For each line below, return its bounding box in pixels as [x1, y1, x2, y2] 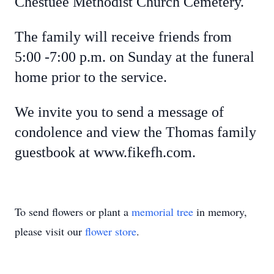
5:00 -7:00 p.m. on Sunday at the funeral [15, 49, 254, 65]
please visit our [15, 224, 85, 239]
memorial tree [131, 204, 193, 219]
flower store [85, 224, 136, 239]
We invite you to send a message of [15, 104, 224, 120]
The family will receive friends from [15, 29, 232, 45]
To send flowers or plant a [15, 204, 131, 219]
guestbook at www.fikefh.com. [15, 144, 196, 160]
